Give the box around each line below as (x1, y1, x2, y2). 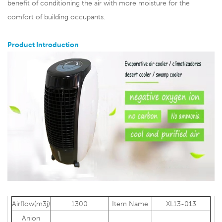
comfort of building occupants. (7, 13, 105, 21)
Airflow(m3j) (12, 199, 50, 208)
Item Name (112, 199, 148, 208)
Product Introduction (7, 41, 79, 49)
